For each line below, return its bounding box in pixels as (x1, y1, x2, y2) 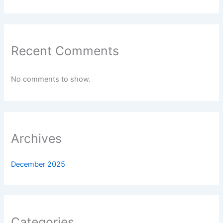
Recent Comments (11, 43, 119, 59)
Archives (11, 131, 62, 146)
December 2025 (11, 160, 66, 169)
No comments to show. (11, 74, 91, 84)
